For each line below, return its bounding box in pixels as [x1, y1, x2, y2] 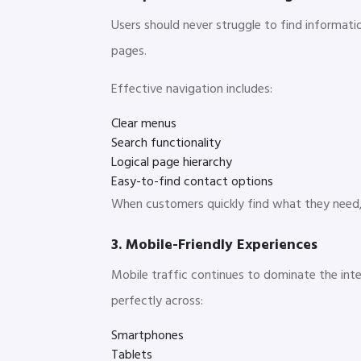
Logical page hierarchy [111, 151, 232, 173]
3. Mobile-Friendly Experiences [111, 233, 317, 257]
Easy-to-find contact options [111, 171, 273, 193]
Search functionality [111, 132, 221, 154]
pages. [111, 40, 147, 62]
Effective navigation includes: [111, 78, 272, 100]
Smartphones [111, 325, 184, 346]
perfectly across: [111, 290, 203, 312]
